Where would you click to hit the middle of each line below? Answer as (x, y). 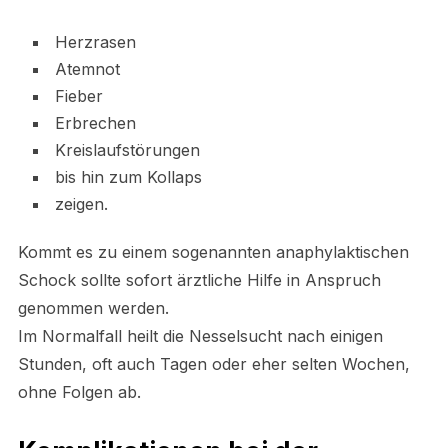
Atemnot (87, 68)
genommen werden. (93, 307)
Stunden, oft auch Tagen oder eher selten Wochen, (213, 363)
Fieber (78, 95)
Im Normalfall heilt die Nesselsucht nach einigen (200, 335)
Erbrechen (95, 122)
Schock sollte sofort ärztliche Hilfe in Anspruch (199, 279)
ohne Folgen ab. (79, 391)
